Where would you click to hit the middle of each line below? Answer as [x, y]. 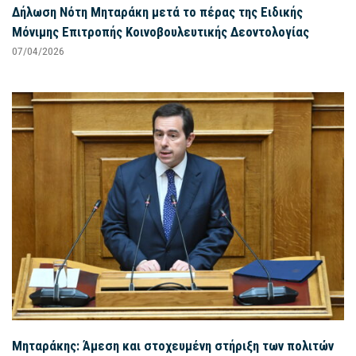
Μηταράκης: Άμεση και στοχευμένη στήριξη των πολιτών [173, 346]
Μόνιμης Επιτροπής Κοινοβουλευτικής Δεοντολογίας [161, 31]
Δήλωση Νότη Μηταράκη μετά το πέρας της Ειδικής [157, 12]
